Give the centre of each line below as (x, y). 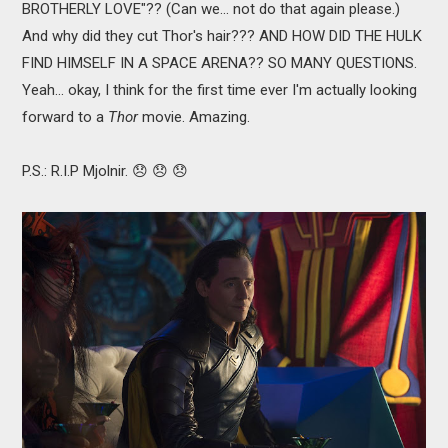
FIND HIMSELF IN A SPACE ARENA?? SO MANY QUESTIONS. (220, 62)
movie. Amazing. (194, 116)
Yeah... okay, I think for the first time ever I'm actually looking (220, 89)
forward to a (65, 116)
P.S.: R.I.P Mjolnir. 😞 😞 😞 (105, 170)
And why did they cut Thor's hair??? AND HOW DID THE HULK (222, 35)
